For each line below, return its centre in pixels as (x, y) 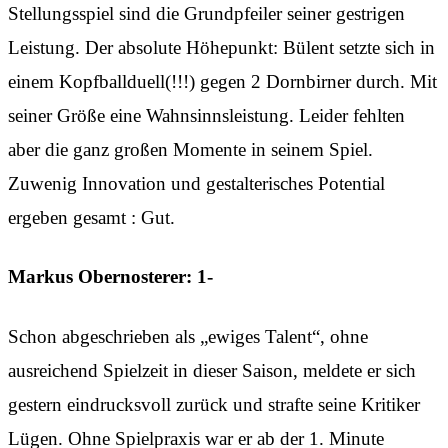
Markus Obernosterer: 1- (110, 277)
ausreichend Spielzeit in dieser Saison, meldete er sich (212, 370)
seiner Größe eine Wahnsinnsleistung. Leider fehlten (206, 115)
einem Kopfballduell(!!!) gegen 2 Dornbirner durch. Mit (222, 81)
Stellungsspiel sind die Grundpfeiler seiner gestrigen (206, 13)
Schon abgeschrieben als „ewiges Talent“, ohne (188, 336)
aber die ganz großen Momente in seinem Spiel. (190, 149)
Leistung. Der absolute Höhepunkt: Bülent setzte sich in (221, 47)
